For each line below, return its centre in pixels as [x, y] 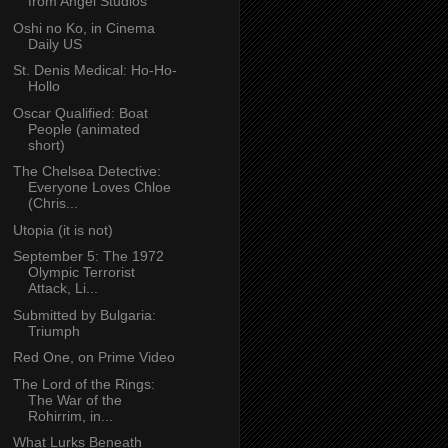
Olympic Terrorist [81, 272]
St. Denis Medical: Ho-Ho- [94, 70]
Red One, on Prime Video [93, 357]
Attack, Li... [62, 288]
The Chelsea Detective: [86, 171]
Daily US [54, 43]
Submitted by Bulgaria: [84, 314]
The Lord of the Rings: [83, 383]
